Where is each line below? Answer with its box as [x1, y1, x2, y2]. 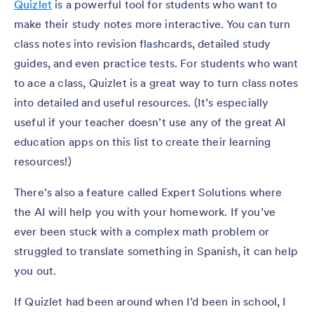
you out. [14, 263, 57, 278]
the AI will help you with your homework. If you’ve [14, 204, 276, 219]
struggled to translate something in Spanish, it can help [14, 243, 298, 258]
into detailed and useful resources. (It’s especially [14, 95, 269, 109]
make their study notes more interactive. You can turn [14, 16, 291, 31]
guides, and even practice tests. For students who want [14, 55, 299, 70]
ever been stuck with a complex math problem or [14, 224, 270, 238]
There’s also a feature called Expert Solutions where [14, 184, 282, 199]
